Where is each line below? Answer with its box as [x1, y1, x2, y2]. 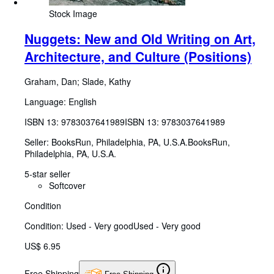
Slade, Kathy [82, 75, 131, 88]
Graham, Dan [24, 75, 77, 88]
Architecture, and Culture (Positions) [24, 46, 251, 65]
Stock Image [49, 7, 97, 20]
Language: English [24, 95, 97, 108]
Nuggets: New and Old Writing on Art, [24, 29, 256, 48]
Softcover [49, 179, 86, 192]
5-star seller [24, 168, 70, 180]
